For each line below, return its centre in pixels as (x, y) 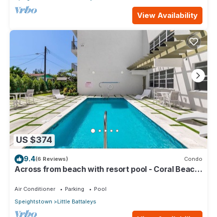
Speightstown (33, 201)
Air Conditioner (35, 189)
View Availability (167, 15)
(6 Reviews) (52, 159)
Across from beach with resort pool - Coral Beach (107, 169)
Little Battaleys (77, 201)
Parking (75, 189)
